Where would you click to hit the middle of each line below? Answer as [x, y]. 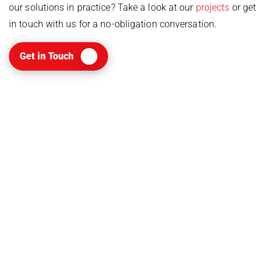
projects [213, 7]
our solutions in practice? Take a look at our [102, 7]
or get [243, 7]
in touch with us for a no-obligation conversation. [113, 24]
